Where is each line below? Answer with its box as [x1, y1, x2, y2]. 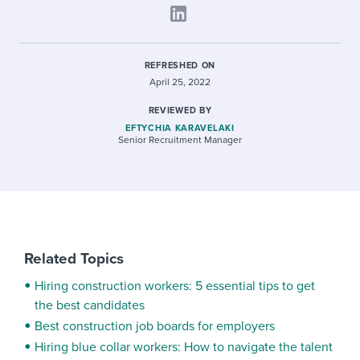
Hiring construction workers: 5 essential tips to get [35, 278, 315, 294]
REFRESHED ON [144, 60, 216, 71]
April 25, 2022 [149, 76, 211, 88]
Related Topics [24, 250, 124, 268]
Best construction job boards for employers [35, 318, 275, 334]
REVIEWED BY [148, 105, 212, 116]
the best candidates [35, 297, 145, 313]
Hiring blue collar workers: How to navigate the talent [35, 339, 333, 355]
